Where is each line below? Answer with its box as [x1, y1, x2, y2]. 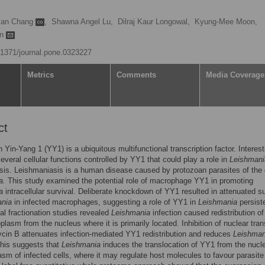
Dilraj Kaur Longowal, [118, 17, 190, 26]
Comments [117, 70, 156, 79]
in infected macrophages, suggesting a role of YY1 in [12, 198, 198, 206]
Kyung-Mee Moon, [195, 17, 257, 26]
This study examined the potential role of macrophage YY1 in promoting [5, 176, 253, 185]
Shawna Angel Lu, [51, 17, 113, 26]
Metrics [27, 70, 54, 79]
